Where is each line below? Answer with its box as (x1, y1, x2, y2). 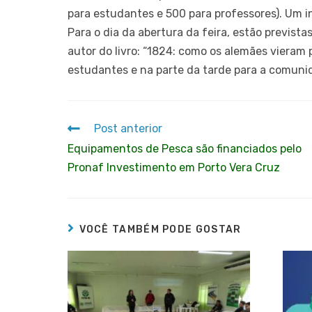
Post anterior (94, 121, 163, 135)
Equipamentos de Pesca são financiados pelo (68, 141, 302, 155)
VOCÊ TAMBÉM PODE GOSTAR (79, 223, 242, 235)
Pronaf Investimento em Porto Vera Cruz (68, 160, 281, 174)
